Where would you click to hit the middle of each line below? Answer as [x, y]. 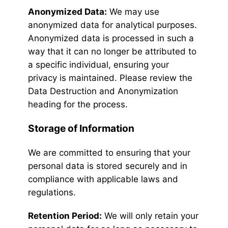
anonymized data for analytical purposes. [112, 25]
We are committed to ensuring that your [109, 153]
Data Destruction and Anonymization [103, 91]
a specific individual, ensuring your [98, 65]
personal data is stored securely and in [108, 166]
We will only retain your [150, 216]
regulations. [52, 193]
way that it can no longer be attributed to [112, 52]
